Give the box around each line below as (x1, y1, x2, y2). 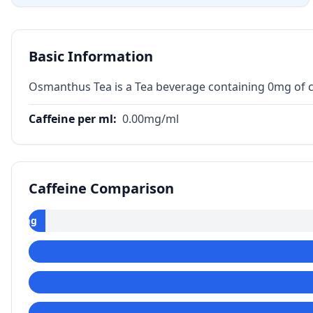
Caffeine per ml (29, 111, 113, 126)
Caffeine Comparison (29, 179, 174, 198)
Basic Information (29, 47, 153, 66)
